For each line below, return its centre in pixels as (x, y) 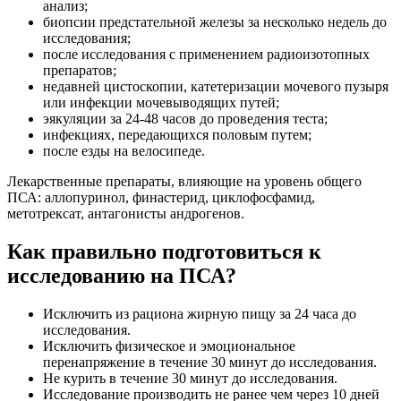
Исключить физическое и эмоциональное (169, 346)
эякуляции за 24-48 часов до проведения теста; (185, 118)
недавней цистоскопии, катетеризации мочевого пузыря (216, 86)
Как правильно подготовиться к (164, 251)
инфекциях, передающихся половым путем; (177, 134)
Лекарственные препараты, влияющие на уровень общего (184, 181)
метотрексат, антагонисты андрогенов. (126, 213)
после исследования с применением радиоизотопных (206, 54)
